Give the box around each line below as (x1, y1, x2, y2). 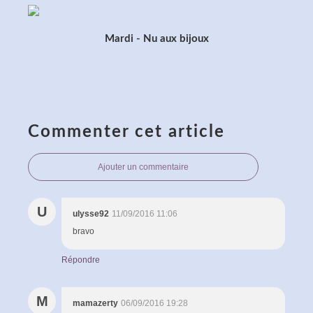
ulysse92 (73, 208, 109, 219)
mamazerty (73, 298, 118, 308)
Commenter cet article (28, 123, 225, 140)
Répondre (61, 254, 100, 265)
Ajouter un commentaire (98, 161, 189, 172)
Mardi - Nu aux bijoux (104, 33, 209, 44)
